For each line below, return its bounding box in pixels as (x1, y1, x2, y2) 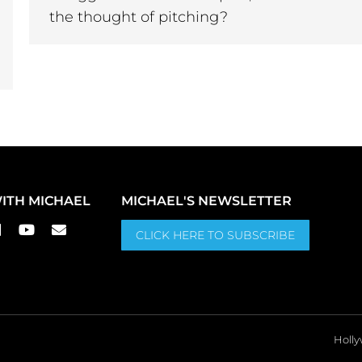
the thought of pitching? (49, 8, 228, 27)
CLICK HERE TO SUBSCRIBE (136, 228, 296, 243)
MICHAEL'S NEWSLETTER (121, 193, 293, 209)
